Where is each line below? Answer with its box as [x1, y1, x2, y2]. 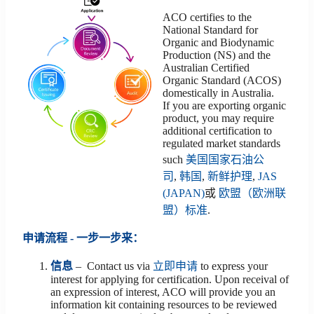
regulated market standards [163, 137, 280, 149]
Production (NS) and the [163, 49, 271, 61]
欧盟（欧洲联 [219, 187, 286, 199]
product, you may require [163, 112, 274, 124]
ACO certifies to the [163, 11, 252, 23]
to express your [198, 260, 268, 272]
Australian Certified [163, 62, 250, 74]
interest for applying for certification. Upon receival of [50, 273, 289, 285]
